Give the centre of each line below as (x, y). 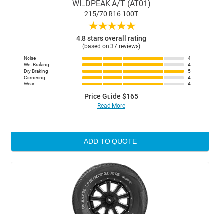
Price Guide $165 (111, 96)
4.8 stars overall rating (111, 38)
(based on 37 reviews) (111, 46)
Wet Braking (37, 65)
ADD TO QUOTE (110, 141)
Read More (111, 106)
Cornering (35, 77)
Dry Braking (36, 71)
